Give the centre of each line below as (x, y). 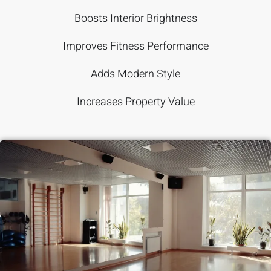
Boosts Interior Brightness (135, 18)
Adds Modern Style (135, 74)
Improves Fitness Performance (135, 46)
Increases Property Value (135, 102)
